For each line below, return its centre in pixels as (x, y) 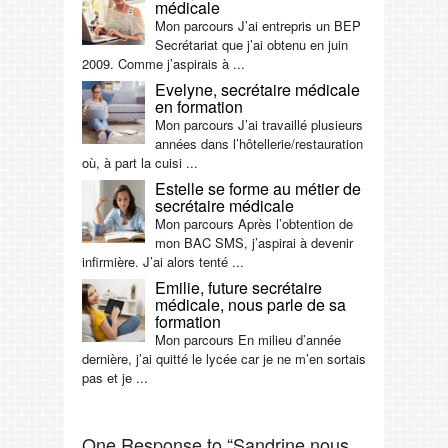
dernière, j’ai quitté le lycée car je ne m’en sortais (224, 358)
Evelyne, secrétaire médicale (257, 89)
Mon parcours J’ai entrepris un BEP (258, 25)
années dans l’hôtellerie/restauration (259, 143)
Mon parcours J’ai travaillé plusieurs (259, 124)
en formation (199, 106)
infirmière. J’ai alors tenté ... (163, 261)
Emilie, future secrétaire (238, 287)
